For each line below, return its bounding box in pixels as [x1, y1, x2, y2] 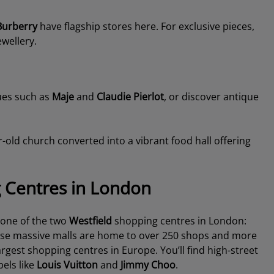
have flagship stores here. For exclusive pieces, [37, 20, 254, 33]
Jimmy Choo [120, 258, 176, 272]
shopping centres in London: [114, 214, 246, 228]
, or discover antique [163, 90, 259, 103]
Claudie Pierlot [96, 90, 164, 103]
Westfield [68, 214, 114, 228]
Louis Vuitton [36, 258, 98, 272]
